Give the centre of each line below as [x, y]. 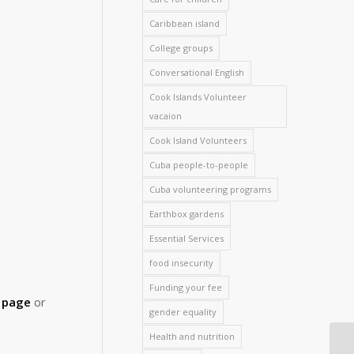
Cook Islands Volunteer [198, 97]
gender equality [183, 312]
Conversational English [197, 72]
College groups [181, 48]
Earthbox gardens [187, 214]
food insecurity [182, 263]
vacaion [166, 116]
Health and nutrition [192, 336]
